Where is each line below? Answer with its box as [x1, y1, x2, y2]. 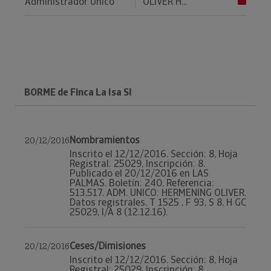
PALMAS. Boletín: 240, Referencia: [70, 177, 214, 189]
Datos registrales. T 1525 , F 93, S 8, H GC [70, 196, 246, 209]
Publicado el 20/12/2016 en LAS [70, 167, 209, 180]
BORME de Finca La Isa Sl [24, 86, 131, 99]
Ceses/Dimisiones [70, 240, 146, 252]
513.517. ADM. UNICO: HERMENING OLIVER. [70, 186, 246, 199]
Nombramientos [70, 134, 140, 146]
